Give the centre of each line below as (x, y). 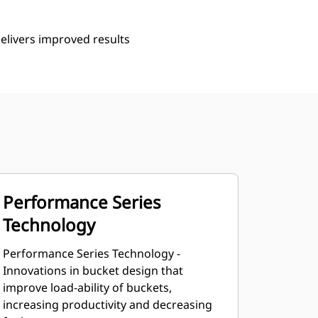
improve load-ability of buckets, (87, 287)
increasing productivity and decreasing (107, 305)
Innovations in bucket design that (93, 270)
